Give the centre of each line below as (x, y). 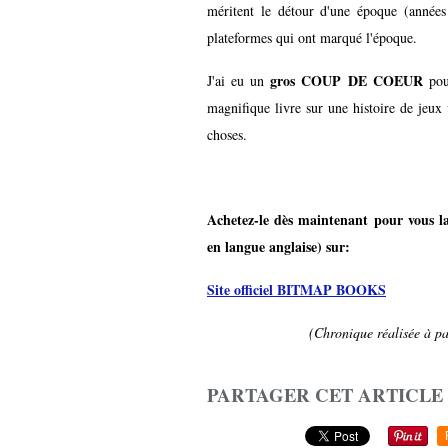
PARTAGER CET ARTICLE (325, 394)
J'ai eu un (239, 80)
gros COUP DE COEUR (346, 80)
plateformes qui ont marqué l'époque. (312, 37)
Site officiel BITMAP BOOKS (296, 289)
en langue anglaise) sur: (278, 246)
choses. (227, 134)
